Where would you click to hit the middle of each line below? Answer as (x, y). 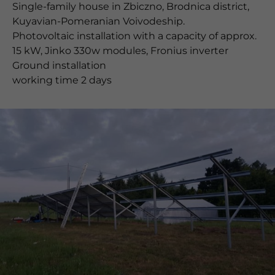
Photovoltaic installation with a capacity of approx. (134, 36)
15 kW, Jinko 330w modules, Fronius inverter (120, 51)
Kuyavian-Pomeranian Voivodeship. (99, 21)
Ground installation (59, 66)
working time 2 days (62, 80)
